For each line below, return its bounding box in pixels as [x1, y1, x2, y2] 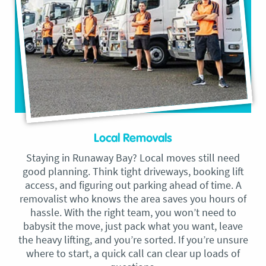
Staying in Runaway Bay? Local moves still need [26, 150, 240, 164]
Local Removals [94, 132, 172, 144]
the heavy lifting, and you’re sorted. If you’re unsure [18, 232, 248, 246]
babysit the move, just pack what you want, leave [23, 218, 243, 233]
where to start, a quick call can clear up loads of [26, 246, 240, 260]
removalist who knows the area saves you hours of [20, 191, 246, 205]
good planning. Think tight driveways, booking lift [22, 164, 244, 178]
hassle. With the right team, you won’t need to [30, 205, 236, 219]
